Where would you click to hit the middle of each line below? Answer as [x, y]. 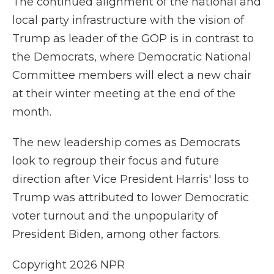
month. [32, 112]
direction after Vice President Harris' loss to [131, 179]
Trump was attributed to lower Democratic [131, 198]
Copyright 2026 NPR [68, 265]
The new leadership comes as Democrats [126, 143]
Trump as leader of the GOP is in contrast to [133, 39]
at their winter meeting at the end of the [124, 94]
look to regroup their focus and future [116, 161]
